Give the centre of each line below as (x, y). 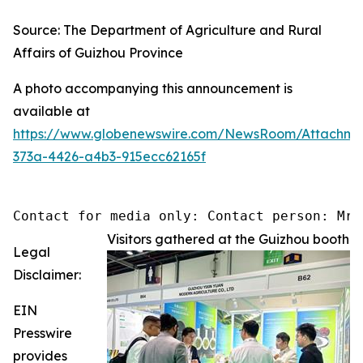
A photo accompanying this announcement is (153, 88)
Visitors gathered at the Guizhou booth (228, 239)
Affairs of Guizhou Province (98, 53)
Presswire (43, 333)
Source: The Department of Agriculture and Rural (167, 30)
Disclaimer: (47, 275)
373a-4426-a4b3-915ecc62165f (109, 156)
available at (51, 111)
